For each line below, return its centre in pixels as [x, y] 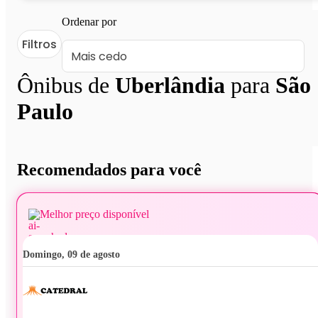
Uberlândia [170, 86]
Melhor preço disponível [94, 214]
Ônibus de [66, 86]
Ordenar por [89, 22]
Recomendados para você [109, 169]
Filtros [39, 44]
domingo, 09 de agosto [75, 254]
